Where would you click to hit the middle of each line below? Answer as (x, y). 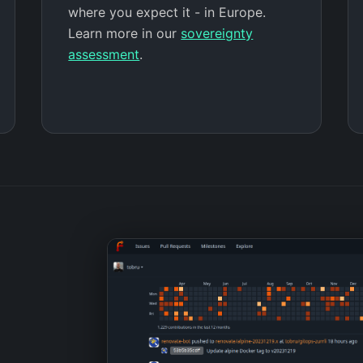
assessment (104, 55)
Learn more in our (125, 34)
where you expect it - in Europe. (167, 13)
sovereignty (217, 34)
